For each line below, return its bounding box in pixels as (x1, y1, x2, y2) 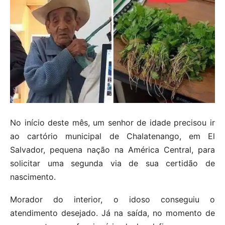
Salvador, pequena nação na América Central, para (10, 144, 215, 155)
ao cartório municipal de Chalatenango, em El (10, 131, 215, 141)
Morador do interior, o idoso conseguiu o (10, 194, 215, 204)
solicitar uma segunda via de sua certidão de (10, 158, 215, 168)
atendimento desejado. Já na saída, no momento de (10, 207, 215, 218)
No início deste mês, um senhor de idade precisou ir (10, 117, 215, 128)
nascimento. (10, 171, 56, 182)
